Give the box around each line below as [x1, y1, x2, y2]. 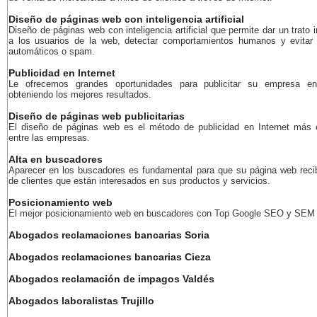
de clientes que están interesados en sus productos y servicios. [8, 175, 270, 186]
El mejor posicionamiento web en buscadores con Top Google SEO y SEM [8, 208, 315, 219]
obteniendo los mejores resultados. [8, 89, 151, 100]
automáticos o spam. [8, 46, 95, 57]
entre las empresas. [8, 132, 90, 143]
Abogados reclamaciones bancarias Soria [8, 229, 209, 241]
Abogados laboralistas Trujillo [8, 295, 154, 306]
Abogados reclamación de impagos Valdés [8, 273, 214, 284]
